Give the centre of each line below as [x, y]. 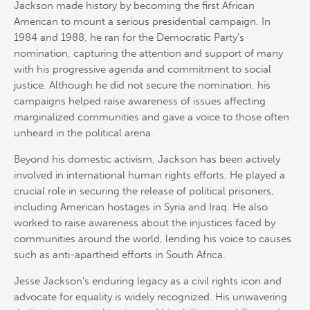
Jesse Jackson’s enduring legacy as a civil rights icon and [148, 281]
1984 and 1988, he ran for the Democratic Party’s [129, 38]
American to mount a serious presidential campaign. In [142, 22]
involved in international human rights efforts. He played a [149, 175]
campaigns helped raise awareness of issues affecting [140, 101]
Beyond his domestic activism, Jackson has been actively [147, 159]
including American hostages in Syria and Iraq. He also [141, 207]
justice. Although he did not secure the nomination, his [142, 85]
